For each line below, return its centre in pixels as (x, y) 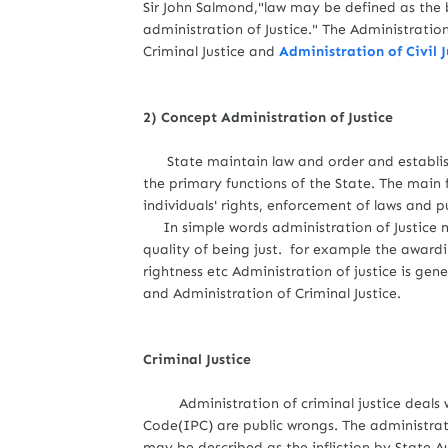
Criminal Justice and (211, 51)
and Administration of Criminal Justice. (272, 293)
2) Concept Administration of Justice (270, 117)
